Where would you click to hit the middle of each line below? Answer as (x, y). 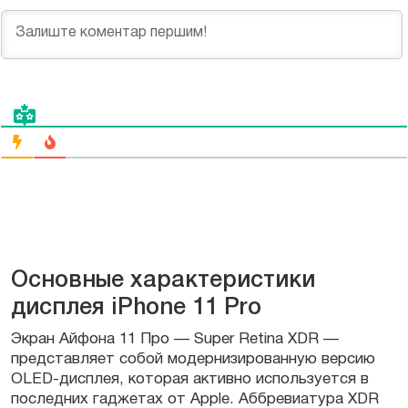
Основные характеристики (163, 281)
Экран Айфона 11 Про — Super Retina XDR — (175, 340)
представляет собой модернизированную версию (193, 360)
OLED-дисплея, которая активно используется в (190, 380)
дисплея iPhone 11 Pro (136, 309)
